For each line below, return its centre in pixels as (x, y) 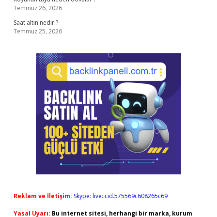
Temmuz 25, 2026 (38, 31)
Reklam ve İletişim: (43, 196)
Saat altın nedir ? (36, 23)
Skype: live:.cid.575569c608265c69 (121, 196)
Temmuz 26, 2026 (38, 8)
